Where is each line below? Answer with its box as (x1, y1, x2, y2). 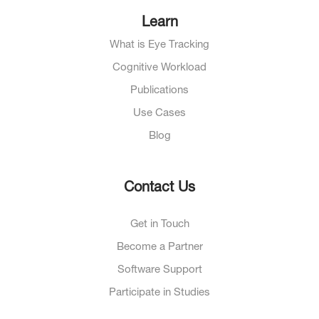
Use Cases (133, 108, 186, 119)
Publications (130, 85, 189, 96)
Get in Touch (130, 219, 189, 230)
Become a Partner (116, 241, 203, 253)
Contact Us (124, 181, 195, 196)
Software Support (117, 264, 202, 276)
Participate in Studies (109, 287, 210, 298)
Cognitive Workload (113, 62, 206, 73)
